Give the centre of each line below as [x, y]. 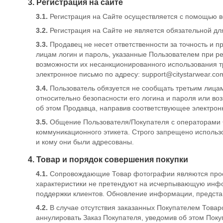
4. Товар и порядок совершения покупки [108, 160]
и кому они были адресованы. [85, 142]
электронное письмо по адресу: [89, 74]
